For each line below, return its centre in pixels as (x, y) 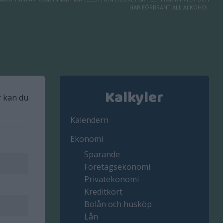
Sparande (102, 155)
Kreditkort (104, 192)
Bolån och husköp (118, 204)
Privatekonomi (112, 179)
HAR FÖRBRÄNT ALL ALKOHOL (169, 7)
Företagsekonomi (117, 167)
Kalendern (90, 120)
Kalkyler (134, 98)
